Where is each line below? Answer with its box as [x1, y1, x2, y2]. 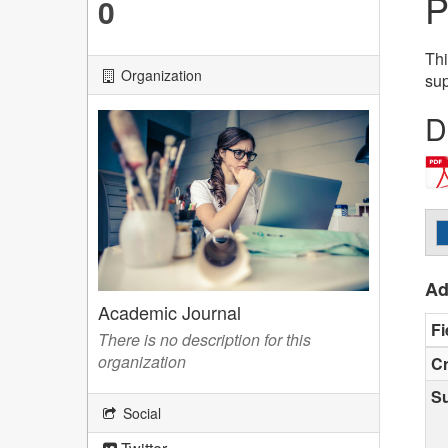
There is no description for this [98, 327, 311, 351]
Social [119, 402, 161, 423]
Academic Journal [98, 298, 241, 325]
